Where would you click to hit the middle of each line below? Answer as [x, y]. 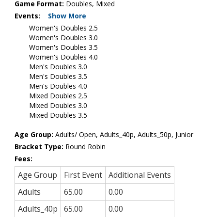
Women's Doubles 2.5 [63, 28]
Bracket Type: [40, 146]
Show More [67, 15]
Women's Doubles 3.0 [63, 37]
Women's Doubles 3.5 [63, 47]
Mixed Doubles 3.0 [58, 105]
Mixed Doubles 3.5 [58, 115]
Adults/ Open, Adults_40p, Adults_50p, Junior [123, 134]
